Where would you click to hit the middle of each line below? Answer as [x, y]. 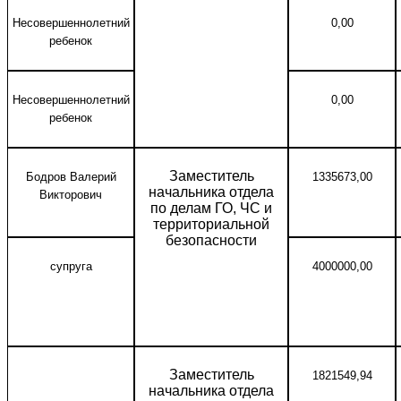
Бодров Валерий [71, 177]
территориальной [211, 224]
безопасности [211, 240]
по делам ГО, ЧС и [211, 208]
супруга [71, 266]
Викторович [71, 195]
